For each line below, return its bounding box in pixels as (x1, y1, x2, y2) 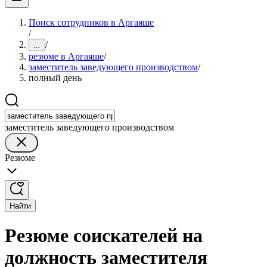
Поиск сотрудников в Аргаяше (29, 17, 154, 27)
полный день (29, 73, 82, 83)
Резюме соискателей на (5, 225, 203, 247)
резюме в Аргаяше (29, 51, 104, 61)
